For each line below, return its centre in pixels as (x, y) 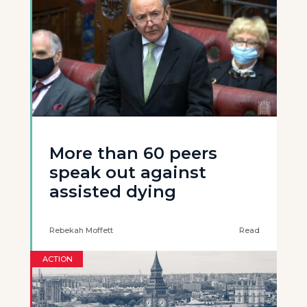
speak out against (128, 172)
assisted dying (113, 192)
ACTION (58, 259)
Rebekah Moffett (81, 230)
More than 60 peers (133, 153)
